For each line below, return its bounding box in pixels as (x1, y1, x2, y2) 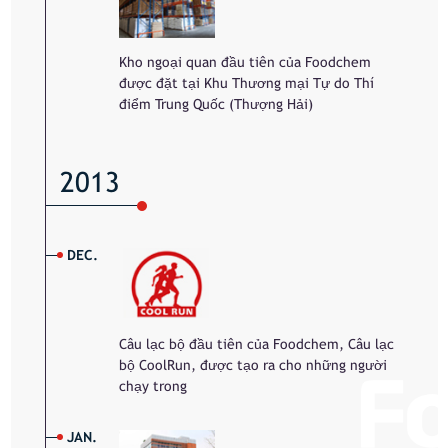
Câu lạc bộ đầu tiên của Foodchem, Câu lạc (119, 336, 395, 353)
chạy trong (119, 378, 188, 395)
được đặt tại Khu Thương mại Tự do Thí (119, 74, 375, 91)
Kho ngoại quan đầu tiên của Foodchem (119, 53, 372, 70)
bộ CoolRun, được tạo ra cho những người (119, 357, 388, 374)
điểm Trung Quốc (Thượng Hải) (119, 95, 314, 112)
